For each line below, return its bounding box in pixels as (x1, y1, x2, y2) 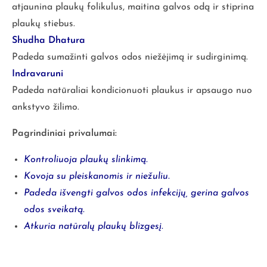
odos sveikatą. (24, 204, 85, 215)
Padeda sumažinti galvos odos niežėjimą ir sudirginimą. (12, 52, 248, 62)
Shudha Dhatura (12, 35, 85, 45)
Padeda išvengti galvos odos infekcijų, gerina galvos (24, 188, 249, 198)
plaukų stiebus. (12, 18, 75, 29)
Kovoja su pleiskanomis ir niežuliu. (24, 171, 170, 181)
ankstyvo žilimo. (12, 102, 79, 112)
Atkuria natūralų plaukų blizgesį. (24, 221, 163, 231)
